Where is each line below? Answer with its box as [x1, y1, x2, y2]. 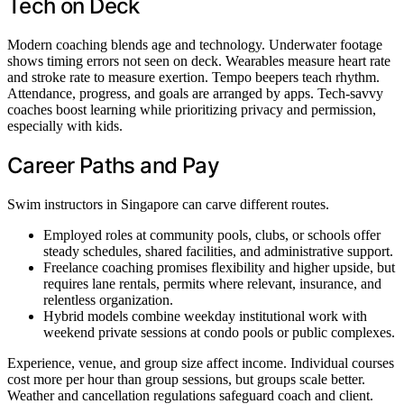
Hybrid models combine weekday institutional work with [43, 308, 367, 325]
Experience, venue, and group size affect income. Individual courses [7, 355, 394, 372]
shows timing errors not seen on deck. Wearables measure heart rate [7, 53, 390, 69]
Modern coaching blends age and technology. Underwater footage [7, 37, 382, 53]
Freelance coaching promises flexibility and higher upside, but [43, 260, 395, 276]
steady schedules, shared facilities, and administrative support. [43, 243, 393, 260]
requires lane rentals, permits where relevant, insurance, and [43, 276, 381, 292]
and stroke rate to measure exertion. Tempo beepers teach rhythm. [7, 69, 380, 86]
